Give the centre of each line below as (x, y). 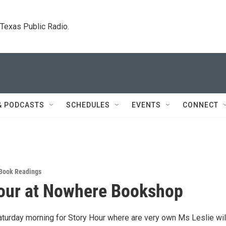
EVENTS (146, 105)
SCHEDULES (88, 105)
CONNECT (201, 105)
